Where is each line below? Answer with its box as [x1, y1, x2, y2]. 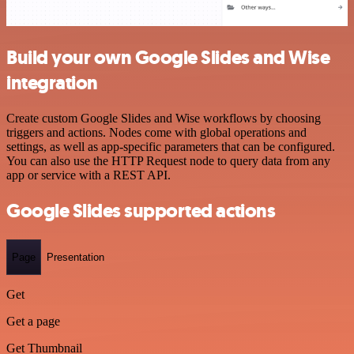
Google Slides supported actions [6, 198, 276, 224]
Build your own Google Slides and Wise [6, 44, 330, 70]
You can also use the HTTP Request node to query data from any [6, 153, 330, 168]
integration [6, 70, 98, 96]
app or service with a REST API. [6, 168, 171, 182]
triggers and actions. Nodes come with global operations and [6, 125, 307, 139]
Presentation [47, 250, 104, 263]
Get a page [6, 314, 60, 329]
